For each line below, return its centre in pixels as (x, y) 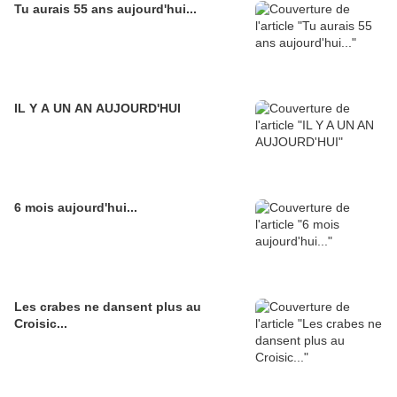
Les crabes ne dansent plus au (108, 307)
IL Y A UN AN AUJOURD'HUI (97, 108)
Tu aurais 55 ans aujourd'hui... (105, 9)
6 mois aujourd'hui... (76, 207)
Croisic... (41, 323)
